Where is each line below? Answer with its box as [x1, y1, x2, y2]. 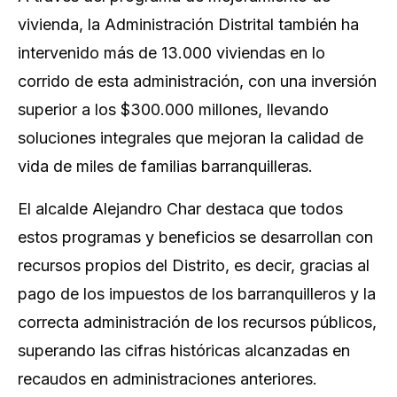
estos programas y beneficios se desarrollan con [18, 228, 373, 247]
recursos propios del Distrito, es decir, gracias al [18, 256, 370, 276]
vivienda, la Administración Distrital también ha [18, 15, 359, 35]
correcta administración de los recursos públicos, [18, 313, 377, 332]
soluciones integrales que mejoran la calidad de [18, 128, 363, 148]
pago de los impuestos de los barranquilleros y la [18, 284, 376, 304]
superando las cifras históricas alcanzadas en [18, 341, 350, 361]
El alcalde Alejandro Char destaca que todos [18, 199, 343, 219]
